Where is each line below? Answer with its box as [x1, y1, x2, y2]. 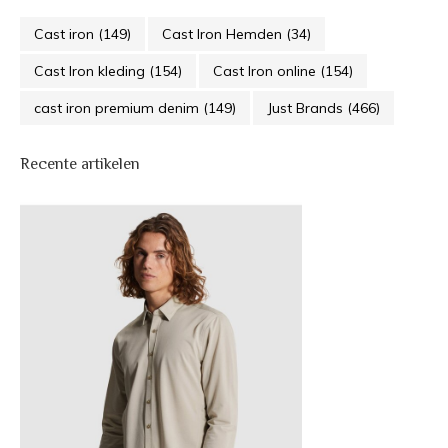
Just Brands [267, 99, 347, 117]
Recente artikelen [20, 155, 140, 173]
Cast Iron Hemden [162, 25, 286, 43]
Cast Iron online [213, 62, 320, 80]
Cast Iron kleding [34, 62, 149, 80]
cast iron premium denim [34, 99, 203, 117]
